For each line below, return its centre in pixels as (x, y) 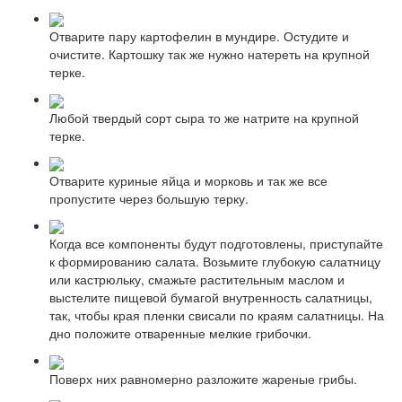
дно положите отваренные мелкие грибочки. (180, 333)
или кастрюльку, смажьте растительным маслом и (197, 280)
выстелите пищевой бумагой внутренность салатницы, (211, 297)
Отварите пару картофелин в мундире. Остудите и (199, 36)
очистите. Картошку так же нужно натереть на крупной (210, 54)
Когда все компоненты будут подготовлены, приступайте (216, 244)
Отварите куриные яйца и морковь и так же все (188, 180)
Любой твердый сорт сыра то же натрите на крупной (204, 117)
